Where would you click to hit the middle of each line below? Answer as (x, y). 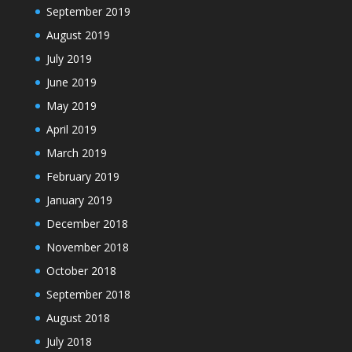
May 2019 (71, 105)
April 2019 (71, 129)
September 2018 (88, 294)
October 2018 (81, 270)
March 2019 (76, 152)
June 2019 (71, 82)
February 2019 (82, 176)
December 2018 (87, 223)
